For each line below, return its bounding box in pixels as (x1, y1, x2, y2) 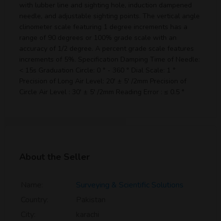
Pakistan (76, 194, 106, 206)
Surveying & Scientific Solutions (76, 180, 184, 191)
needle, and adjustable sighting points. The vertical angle (19, 11, 200, 21)
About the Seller (19, 151, 90, 163)
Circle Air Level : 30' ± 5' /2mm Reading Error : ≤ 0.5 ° (19, 87, 184, 97)
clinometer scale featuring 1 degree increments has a (19, 22, 187, 32)
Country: (21, 194, 48, 206)
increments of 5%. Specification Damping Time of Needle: (19, 54, 200, 64)
